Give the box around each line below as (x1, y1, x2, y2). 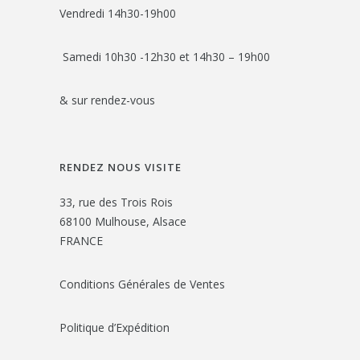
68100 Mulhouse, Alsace (59, 213, 186, 229)
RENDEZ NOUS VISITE (59, 159, 182, 174)
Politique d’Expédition (59, 319, 170, 335)
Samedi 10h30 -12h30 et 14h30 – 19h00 (59, 48, 270, 64)
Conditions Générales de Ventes (59, 276, 225, 292)
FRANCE (59, 232, 103, 248)
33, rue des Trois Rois (59, 194, 173, 210)
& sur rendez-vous (59, 92, 155, 108)
